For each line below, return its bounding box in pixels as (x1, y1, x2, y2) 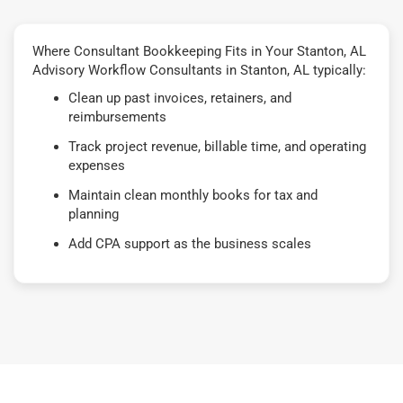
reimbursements (68, 108, 166, 125)
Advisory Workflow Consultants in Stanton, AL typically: (32, 61, 366, 78)
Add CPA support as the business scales (68, 235, 311, 252)
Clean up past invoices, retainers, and (68, 89, 291, 106)
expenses (68, 157, 125, 174)
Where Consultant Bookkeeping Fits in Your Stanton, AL (32, 42, 366, 59)
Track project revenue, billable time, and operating (68, 138, 366, 155)
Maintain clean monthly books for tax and (68, 186, 318, 203)
